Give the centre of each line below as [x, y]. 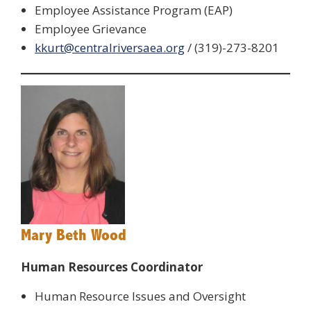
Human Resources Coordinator [112, 267]
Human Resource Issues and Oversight [140, 296]
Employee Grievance [91, 28]
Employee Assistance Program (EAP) [134, 10]
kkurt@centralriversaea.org [110, 47]
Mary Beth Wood [74, 236]
